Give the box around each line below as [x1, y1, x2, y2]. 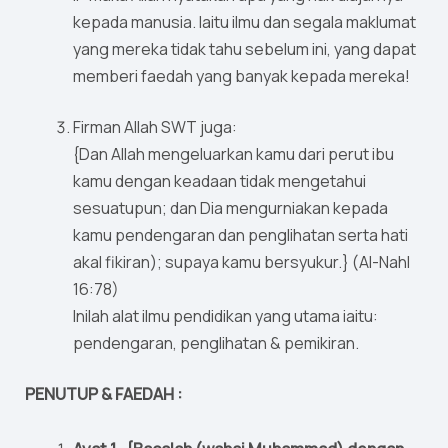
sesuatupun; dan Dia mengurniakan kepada [73, 197, 388, 220]
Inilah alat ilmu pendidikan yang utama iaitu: [73, 305, 378, 328]
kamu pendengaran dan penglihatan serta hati [73, 224, 408, 247]
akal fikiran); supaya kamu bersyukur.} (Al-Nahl [73, 251, 410, 274]
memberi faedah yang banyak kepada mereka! [73, 65, 410, 88]
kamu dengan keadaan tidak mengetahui [73, 170, 366, 193]
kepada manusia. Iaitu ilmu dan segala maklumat [73, 11, 416, 34]
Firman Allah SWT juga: [73, 116, 237, 139]
